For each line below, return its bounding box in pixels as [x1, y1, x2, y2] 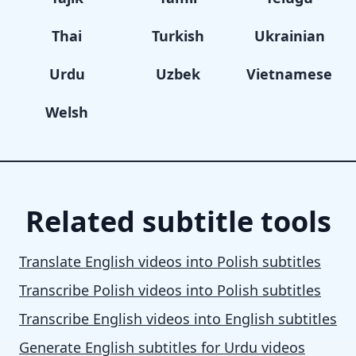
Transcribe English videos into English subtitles [19, 309, 337, 328]
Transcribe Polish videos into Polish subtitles [19, 281, 321, 300]
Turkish [152, 26, 204, 45]
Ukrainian [253, 26, 325, 45]
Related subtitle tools [25, 202, 331, 241]
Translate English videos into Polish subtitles [19, 252, 321, 271]
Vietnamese [246, 64, 332, 83]
